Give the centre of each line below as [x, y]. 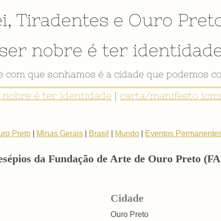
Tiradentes [62, 20]
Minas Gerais [60, 133]
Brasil [99, 133]
